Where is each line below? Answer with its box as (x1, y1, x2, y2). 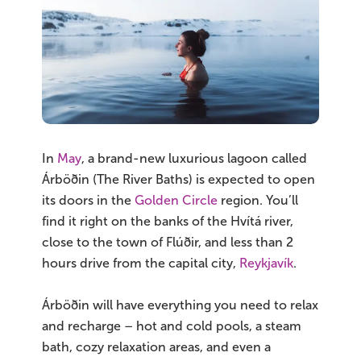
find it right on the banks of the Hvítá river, (42, 214, 293, 228)
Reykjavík (239, 255, 293, 270)
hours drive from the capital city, (42, 255, 239, 270)
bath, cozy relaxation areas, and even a (42, 339, 271, 354)
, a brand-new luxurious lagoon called (81, 151, 307, 165)
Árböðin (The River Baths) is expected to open (42, 172, 315, 186)
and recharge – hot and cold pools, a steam (42, 318, 301, 333)
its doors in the (42, 193, 135, 207)
